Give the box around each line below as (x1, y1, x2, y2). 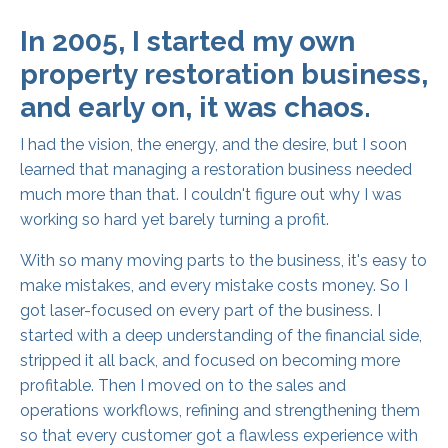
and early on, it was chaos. (20, 90, 371, 124)
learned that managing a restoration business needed (20, 159, 412, 179)
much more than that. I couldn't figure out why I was (20, 184, 402, 204)
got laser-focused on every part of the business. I (20, 300, 381, 320)
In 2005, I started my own (20, 24, 355, 58)
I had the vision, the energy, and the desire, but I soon (20, 134, 407, 154)
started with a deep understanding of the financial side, (20, 325, 422, 345)
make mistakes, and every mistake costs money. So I (20, 275, 408, 295)
